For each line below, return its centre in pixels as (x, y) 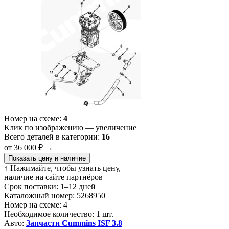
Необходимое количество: (49, 214)
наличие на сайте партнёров (53, 177)
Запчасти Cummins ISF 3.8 (74, 223)
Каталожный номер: (39, 195)
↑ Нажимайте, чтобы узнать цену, (62, 168)
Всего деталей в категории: (53, 136)
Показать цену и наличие (47, 158)
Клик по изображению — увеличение (70, 127)
